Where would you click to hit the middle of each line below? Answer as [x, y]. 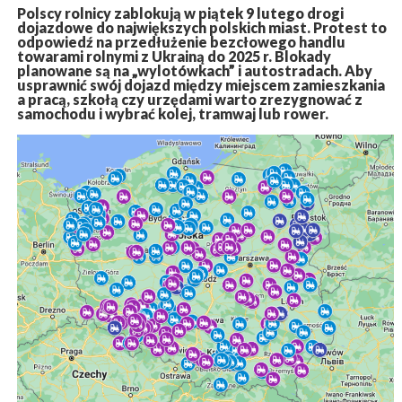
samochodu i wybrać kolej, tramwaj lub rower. [172, 114]
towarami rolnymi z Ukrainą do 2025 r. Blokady [174, 57]
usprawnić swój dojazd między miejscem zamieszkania [201, 85]
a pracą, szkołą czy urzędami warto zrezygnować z [189, 100]
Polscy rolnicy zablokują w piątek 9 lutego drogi [180, 13]
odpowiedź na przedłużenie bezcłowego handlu [181, 42]
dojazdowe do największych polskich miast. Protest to [201, 28]
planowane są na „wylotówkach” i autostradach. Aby [194, 71]
